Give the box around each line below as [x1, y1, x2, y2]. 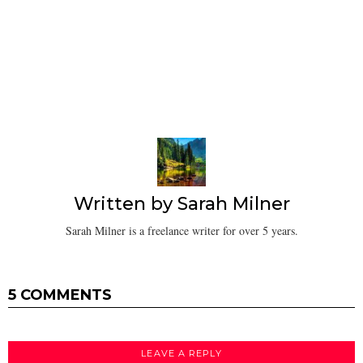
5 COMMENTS [8, 285, 112, 304]
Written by [73, 193, 177, 216]
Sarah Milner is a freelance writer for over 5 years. [65, 222, 298, 238]
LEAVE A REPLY [141, 347, 222, 359]
